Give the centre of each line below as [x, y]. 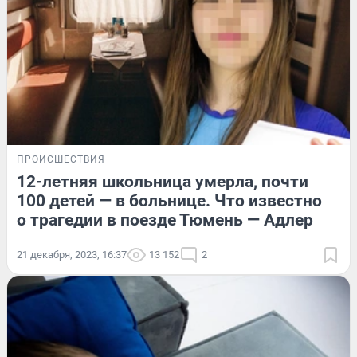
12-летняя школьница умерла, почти [163, 181]
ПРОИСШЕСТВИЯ [61, 159]
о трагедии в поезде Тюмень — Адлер [165, 220]
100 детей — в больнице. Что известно [169, 200]
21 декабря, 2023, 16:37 [72, 254]
